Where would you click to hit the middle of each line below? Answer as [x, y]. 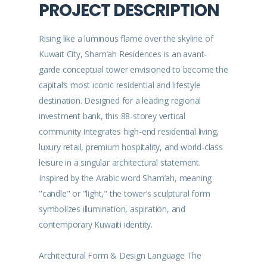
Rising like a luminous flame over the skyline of [126, 38]
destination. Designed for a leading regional [120, 100]
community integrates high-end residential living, [129, 131]
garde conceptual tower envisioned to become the [133, 69]
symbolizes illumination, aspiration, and [112, 209]
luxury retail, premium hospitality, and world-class [131, 147]
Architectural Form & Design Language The [120, 255]
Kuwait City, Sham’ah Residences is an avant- [123, 54]
